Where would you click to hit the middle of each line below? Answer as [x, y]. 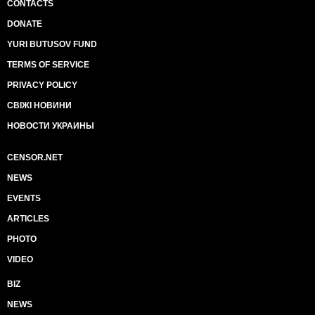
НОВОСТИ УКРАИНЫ [51, 126]
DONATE [25, 24]
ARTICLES [28, 219]
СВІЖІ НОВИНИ [39, 105]
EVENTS [24, 198]
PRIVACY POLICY [42, 85]
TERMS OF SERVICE [48, 65]
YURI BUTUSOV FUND [52, 44]
